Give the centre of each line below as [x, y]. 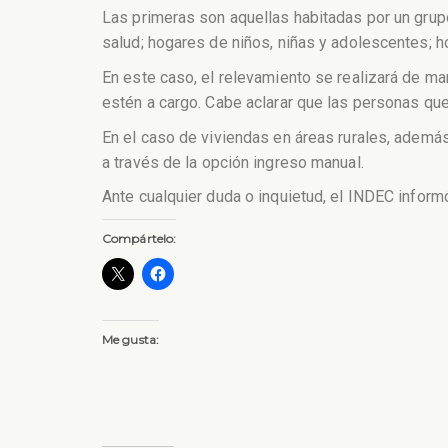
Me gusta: [130, 339]
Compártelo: [139, 238]
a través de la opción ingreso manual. [233, 162]
